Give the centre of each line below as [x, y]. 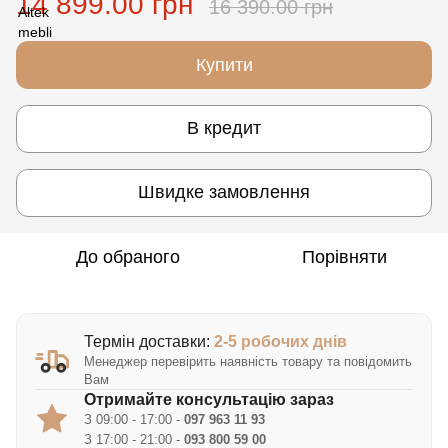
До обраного [128, 256]
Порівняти [344, 256]
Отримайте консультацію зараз [209, 399]
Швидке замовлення [224, 192]
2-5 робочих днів [280, 341]
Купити [224, 64]
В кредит [224, 128]
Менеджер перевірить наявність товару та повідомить [248, 361]
